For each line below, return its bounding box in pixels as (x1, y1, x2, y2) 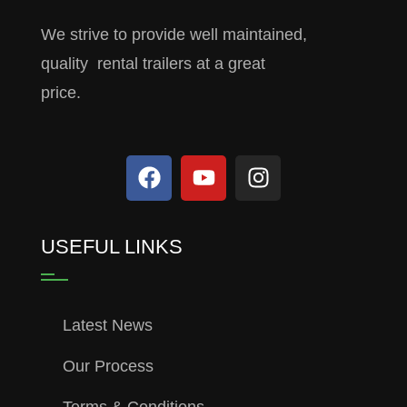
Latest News (62, 315, 153, 334)
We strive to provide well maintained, (40, 25, 307, 44)
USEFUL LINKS (40, 234, 183, 258)
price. (40, 83, 81, 102)
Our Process (62, 356, 154, 375)
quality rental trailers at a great (40, 54, 265, 73)
